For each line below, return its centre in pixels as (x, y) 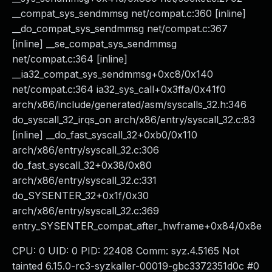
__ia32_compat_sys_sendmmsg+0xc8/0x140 (113, 74)
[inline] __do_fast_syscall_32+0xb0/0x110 (105, 135)
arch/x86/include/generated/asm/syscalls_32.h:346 (129, 104)
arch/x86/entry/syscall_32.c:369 (86, 211)
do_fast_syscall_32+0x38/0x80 (82, 165)
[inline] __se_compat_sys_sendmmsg (94, 44)
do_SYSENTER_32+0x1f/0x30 (80, 195)
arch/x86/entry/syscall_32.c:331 (84, 180)
